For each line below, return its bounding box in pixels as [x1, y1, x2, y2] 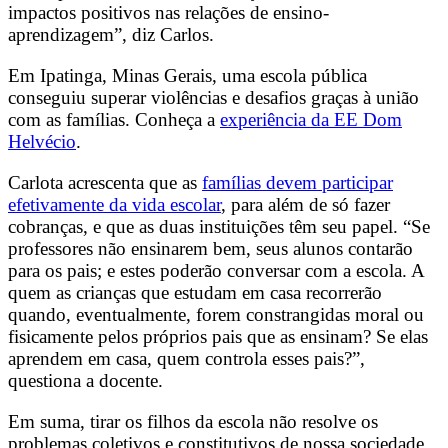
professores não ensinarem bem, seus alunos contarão [8, 238, 413, 260]
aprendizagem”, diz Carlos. [8, 23, 214, 45]
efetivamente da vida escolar [8, 194, 221, 216]
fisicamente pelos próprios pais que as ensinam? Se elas [8, 326, 428, 348]
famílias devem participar [202, 172, 393, 194]
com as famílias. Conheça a [8, 108, 220, 130]
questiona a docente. [8, 370, 163, 392]
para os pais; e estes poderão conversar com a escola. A [8, 260, 424, 282]
